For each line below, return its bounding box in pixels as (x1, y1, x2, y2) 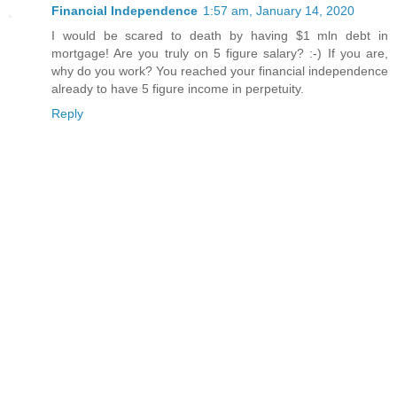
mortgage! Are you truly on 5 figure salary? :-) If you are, (51, 46, 388, 61)
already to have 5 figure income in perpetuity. (51, 82, 304, 97)
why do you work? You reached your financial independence (51, 64, 388, 79)
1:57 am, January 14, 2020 (203, 4, 354, 19)
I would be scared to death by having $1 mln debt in (51, 28, 388, 43)
